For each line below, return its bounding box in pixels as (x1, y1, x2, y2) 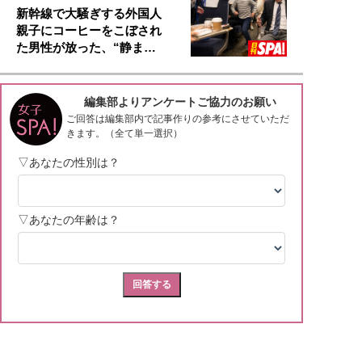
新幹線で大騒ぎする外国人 (16, 6, 162, 21)
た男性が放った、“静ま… (16, 40, 156, 55)
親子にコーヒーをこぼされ (16, 23, 162, 38)
